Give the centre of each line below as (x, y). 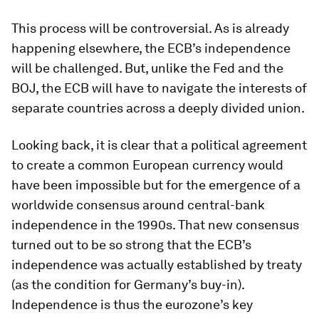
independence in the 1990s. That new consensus (155, 225)
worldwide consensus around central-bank (138, 205)
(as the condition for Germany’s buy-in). (128, 284)
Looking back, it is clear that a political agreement (159, 145)
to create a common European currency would (147, 165)
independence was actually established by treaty (157, 265)
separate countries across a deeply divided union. (158, 108)
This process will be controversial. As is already (150, 28)
